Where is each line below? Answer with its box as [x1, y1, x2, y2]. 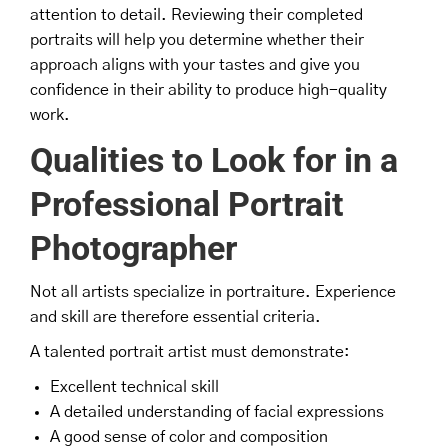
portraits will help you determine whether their [30, 31, 364, 48]
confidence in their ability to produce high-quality [30, 81, 387, 98]
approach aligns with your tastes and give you [30, 56, 360, 73]
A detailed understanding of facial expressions [50, 403, 384, 420]
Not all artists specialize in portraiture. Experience [30, 283, 396, 300]
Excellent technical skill [50, 378, 219, 395]
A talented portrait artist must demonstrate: [30, 343, 350, 360]
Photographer [30, 227, 237, 268]
